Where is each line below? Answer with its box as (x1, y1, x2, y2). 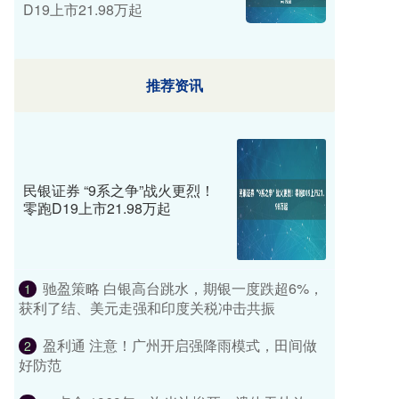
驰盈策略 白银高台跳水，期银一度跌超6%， (43, 278, 323, 299)
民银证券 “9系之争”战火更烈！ (23, 180, 215, 201)
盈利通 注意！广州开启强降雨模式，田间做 (43, 335, 317, 356)
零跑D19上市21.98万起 (23, 198, 171, 219)
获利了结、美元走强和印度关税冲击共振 (19, 297, 275, 319)
